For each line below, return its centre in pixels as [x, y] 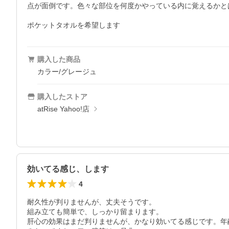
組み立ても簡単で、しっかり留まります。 [95, 212]
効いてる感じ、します [68, 169]
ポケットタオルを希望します [74, 25]
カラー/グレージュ [67, 72]
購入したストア [62, 97]
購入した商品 [59, 59]
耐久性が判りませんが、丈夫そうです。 [91, 202]
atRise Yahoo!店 [63, 109]
